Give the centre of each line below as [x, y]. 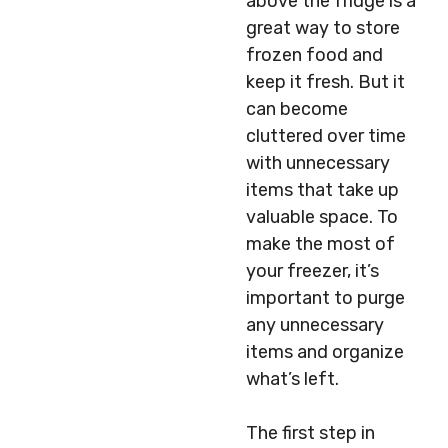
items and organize [325, 352]
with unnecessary [318, 163]
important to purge [325, 298]
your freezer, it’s [312, 271]
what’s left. [292, 379]
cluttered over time [326, 136]
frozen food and [314, 55]
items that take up [322, 190]
